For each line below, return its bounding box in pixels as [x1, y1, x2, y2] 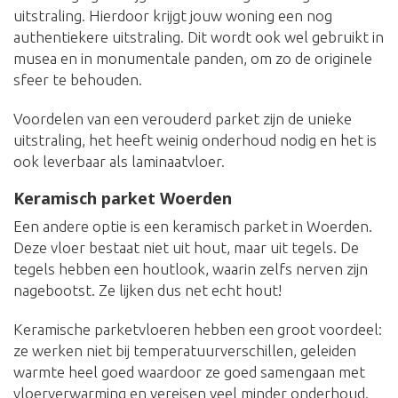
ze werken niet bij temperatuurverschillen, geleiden [13, 342, 356, 360]
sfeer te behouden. [13, 71, 142, 89]
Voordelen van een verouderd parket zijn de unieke [13, 110, 352, 128]
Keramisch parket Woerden [13, 187, 232, 210]
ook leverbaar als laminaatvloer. [13, 153, 225, 171]
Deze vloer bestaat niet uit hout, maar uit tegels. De [13, 239, 359, 257]
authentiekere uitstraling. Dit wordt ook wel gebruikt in [13, 28, 384, 46]
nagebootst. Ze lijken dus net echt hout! [13, 282, 282, 299]
